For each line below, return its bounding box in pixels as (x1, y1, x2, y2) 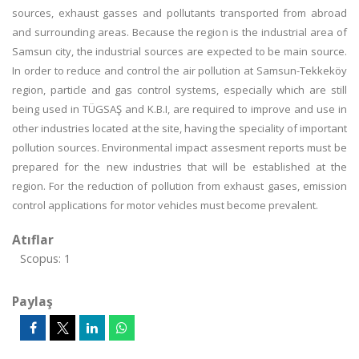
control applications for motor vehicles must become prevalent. (12, 198, 318, 212)
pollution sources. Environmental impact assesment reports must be (12, 140, 347, 155)
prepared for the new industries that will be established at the (12, 159, 347, 174)
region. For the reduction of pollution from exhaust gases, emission (12, 179, 347, 193)
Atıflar (12, 231, 54, 248)
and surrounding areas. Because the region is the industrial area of (12, 25, 347, 39)
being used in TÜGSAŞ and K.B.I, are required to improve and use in (12, 102, 347, 116)
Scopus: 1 (20, 251, 71, 266)
